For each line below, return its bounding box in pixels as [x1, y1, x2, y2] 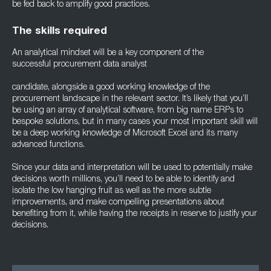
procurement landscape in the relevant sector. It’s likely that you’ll [12, 95, 248, 103]
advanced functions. [12, 141, 85, 149]
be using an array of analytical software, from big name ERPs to [12, 106, 243, 115]
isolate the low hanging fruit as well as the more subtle [12, 187, 211, 195]
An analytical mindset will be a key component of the [12, 49, 204, 57]
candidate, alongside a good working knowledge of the [12, 83, 210, 92]
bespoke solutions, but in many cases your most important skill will [12, 118, 258, 126]
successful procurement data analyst [12, 60, 147, 69]
